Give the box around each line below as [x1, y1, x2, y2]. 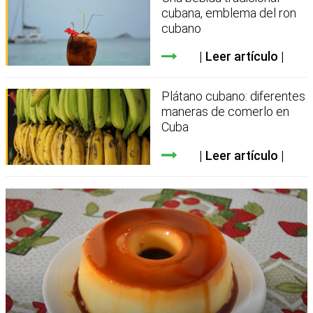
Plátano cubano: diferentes [161, 89, 306, 104]
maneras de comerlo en [161, 104, 290, 119]
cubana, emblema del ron [161, 5, 297, 20]
